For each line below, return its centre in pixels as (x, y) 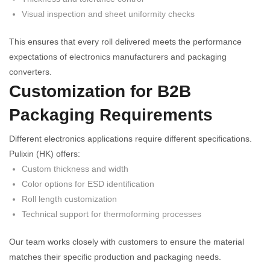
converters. (30, 71)
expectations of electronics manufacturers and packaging (118, 56)
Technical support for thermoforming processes (111, 214)
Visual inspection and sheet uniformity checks (108, 14)
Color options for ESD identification (88, 184)
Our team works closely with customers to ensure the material (127, 241)
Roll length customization (69, 199)
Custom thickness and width (75, 168)
